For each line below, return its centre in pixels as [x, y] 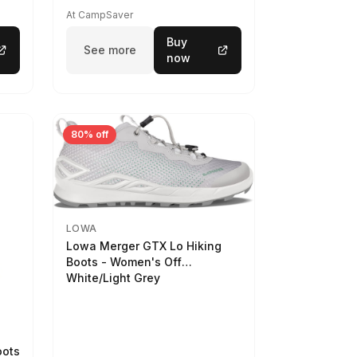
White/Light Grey [113, 278]
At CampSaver [100, 15]
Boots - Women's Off [124, 262]
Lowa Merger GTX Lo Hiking [144, 246]
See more [110, 50]
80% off [90, 134]
